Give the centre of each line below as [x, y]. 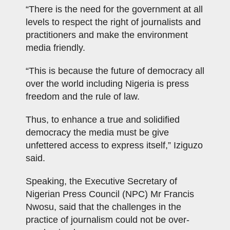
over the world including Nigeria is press [107, 84]
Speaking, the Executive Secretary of [101, 181]
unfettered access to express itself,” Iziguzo [114, 146]
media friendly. [55, 48]
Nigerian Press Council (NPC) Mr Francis [110, 194]
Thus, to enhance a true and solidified [103, 120]
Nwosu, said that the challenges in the [103, 207]
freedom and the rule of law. [83, 97]
